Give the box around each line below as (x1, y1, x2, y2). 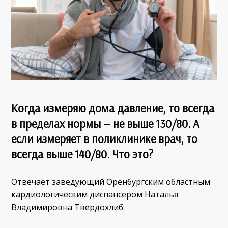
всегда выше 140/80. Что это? (11, 147, 154, 162)
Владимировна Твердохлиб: (11, 201, 125, 213)
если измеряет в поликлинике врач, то (11, 132, 198, 147)
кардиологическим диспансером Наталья (11, 188, 179, 200)
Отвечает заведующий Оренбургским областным (11, 176, 211, 187)
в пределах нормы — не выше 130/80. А (11, 117, 200, 131)
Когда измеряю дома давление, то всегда (11, 101, 215, 116)
